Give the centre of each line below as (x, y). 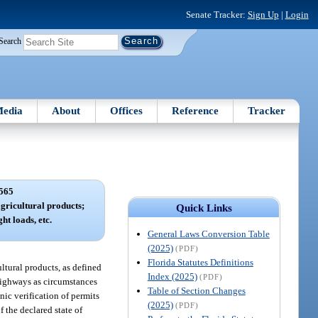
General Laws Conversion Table (208, 234)
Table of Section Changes (196, 290)
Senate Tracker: (216, 14)
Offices (126, 110)
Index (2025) (172, 276)
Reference (196, 110)
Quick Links (204, 208)
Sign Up (263, 14)
